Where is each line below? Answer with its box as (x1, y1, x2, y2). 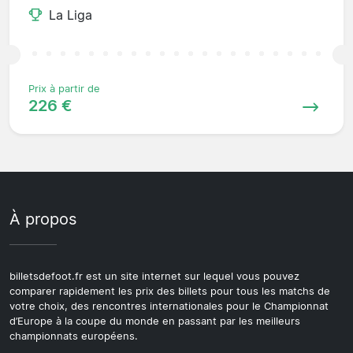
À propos (9, 209, 76, 229)
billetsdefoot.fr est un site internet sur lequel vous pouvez (9, 269, 299, 282)
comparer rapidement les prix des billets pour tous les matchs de (9, 284, 330, 297)
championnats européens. (9, 329, 138, 342)
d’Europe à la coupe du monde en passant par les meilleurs (9, 314, 300, 327)
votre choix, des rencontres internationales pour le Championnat (9, 299, 329, 312)
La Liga (49, 6, 92, 23)
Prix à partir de (28, 82, 100, 95)
